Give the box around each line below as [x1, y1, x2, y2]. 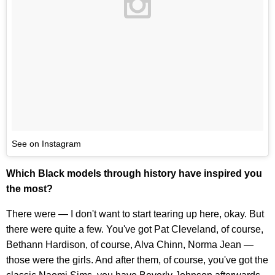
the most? [6, 184, 53, 195]
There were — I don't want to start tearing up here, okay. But [6, 209, 264, 220]
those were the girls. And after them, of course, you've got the [6, 255, 268, 266]
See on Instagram [12, 139, 81, 149]
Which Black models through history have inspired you [6, 168, 262, 179]
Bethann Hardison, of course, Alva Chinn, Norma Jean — [6, 239, 254, 250]
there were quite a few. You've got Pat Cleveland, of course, [6, 224, 263, 235]
